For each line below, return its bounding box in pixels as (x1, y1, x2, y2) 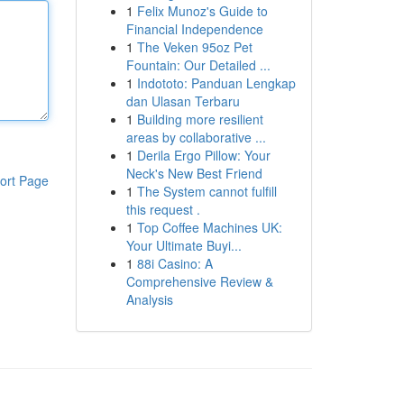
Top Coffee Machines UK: (136, 218, 282, 236)
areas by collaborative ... (125, 128, 266, 146)
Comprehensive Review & (125, 272, 273, 290)
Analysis (125, 290, 173, 308)
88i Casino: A (136, 254, 213, 272)
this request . (125, 200, 200, 218)
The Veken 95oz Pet (136, 38, 252, 56)
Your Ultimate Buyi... (125, 236, 242, 254)
